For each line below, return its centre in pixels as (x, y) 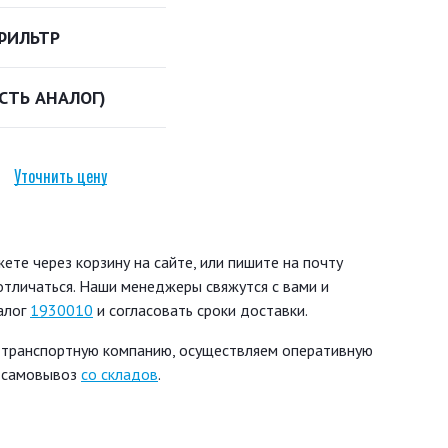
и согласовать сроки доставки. (200, 310)
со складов (119, 374)
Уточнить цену (60, 176)
